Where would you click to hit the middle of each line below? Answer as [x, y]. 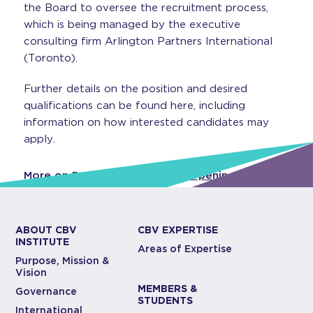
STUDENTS [166, 300]
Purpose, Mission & [63, 261]
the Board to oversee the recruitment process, [146, 8]
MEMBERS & [168, 289]
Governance [46, 291]
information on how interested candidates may [146, 122]
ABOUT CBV [46, 230]
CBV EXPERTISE [178, 230]
